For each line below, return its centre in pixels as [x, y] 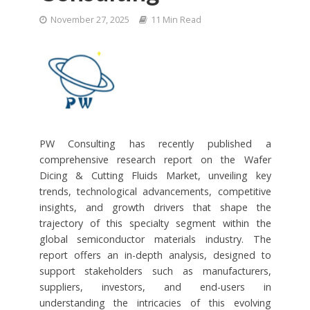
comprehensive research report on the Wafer [155, 159]
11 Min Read [176, 20]
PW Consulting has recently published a [155, 143]
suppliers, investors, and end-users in [155, 286]
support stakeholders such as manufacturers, [155, 271]
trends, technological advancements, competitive [155, 191]
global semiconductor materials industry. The [155, 239]
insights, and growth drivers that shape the [155, 207]
